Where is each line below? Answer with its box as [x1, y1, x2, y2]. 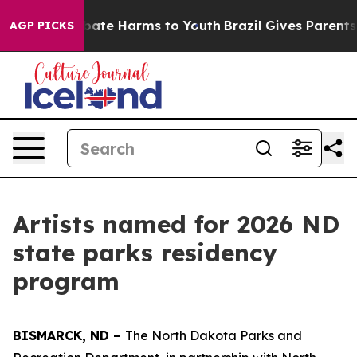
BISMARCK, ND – [13, 328, 125, 343]
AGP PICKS [10, 18, 74, 33]
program [13, 266, 120, 296]
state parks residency [13, 237, 277, 268]
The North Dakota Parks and [125, 328, 302, 343]
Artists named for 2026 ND [13, 209, 339, 239]
